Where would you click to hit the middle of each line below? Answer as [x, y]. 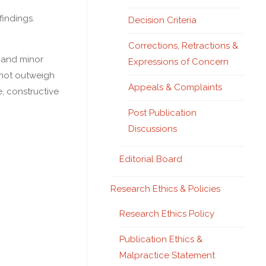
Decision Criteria [162, 20]
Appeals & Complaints [175, 87]
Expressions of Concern [178, 62]
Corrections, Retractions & [183, 46]
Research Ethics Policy [167, 214]
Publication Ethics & [161, 239]
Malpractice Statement [167, 255]
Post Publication [162, 113]
